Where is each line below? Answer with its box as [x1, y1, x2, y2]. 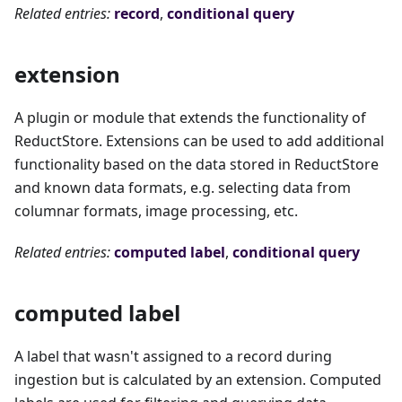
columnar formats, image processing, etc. [14, 201, 298, 222]
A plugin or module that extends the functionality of [14, 108, 366, 128]
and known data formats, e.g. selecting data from [14, 178, 351, 198]
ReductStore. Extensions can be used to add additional [14, 131, 384, 152]
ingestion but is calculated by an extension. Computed [14, 370, 381, 390]
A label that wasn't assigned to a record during [14, 346, 332, 367]
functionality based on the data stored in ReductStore [14, 154, 379, 175]
